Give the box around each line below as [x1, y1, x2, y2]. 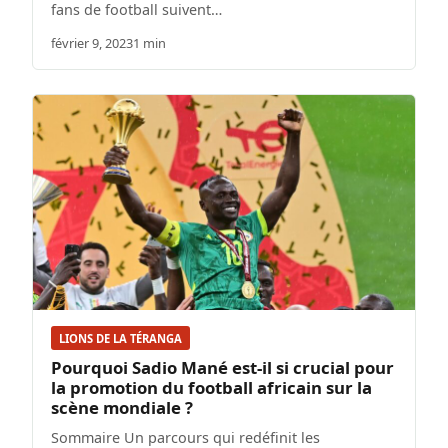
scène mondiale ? [51, 395, 193, 419]
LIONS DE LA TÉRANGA [59, 330, 182, 346]
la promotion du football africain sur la [51, 375, 372, 399]
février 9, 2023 [51, 34, 133, 53]
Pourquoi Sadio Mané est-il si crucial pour [51, 355, 394, 379]
